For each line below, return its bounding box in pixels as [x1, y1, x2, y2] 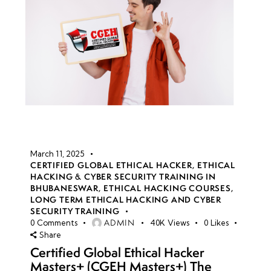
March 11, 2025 [30, 148, 84, 158]
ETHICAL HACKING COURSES [103, 182, 231, 194]
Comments [36, 217, 77, 227]
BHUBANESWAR [30, 182, 99, 194]
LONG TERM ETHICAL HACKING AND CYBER [30, 194, 221, 205]
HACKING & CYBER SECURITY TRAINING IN [30, 171, 216, 182]
